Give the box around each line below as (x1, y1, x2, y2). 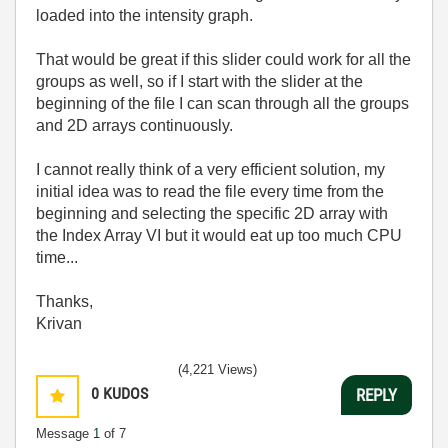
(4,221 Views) (178, 362, 257, 377)
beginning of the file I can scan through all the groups (36, 95, 409, 112)
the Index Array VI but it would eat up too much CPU (36, 227, 402, 244)
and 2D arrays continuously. (36, 117, 233, 134)
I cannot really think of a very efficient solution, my (36, 161, 385, 178)
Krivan (36, 315, 82, 332)
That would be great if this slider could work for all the (36, 51, 411, 68)
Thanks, (36, 293, 93, 310)
